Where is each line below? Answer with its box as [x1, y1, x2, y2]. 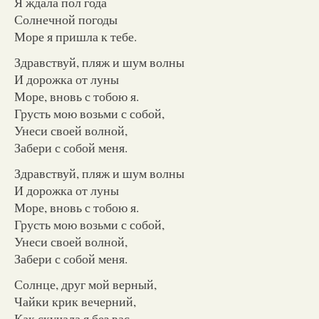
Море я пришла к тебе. [14, 27, 137, 45]
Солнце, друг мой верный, [14, 275, 157, 293]
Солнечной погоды [14, 10, 117, 28]
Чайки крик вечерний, [14, 292, 136, 310]
